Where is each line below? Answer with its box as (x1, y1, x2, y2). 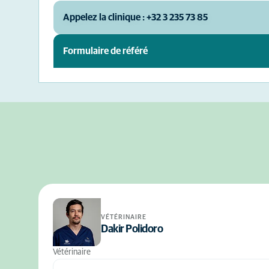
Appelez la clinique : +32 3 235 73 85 (63, 13, 208, 22)
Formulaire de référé (63, 46, 148, 56)
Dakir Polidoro (101, 223, 163, 235)
